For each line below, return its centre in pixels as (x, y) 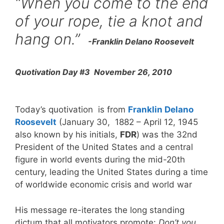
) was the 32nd (167, 135)
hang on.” (51, 39)
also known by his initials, (67, 135)
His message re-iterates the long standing (100, 210)
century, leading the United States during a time (111, 172)
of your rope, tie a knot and (109, 21)
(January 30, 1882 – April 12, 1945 (127, 122)
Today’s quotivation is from (70, 110)
